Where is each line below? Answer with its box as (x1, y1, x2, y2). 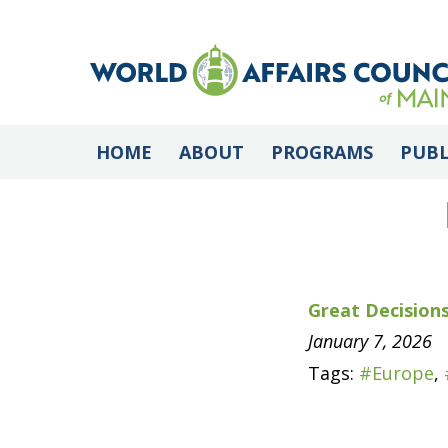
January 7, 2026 (308, 329, 432, 353)
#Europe (359, 360, 434, 385)
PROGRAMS (270, 139, 373, 164)
